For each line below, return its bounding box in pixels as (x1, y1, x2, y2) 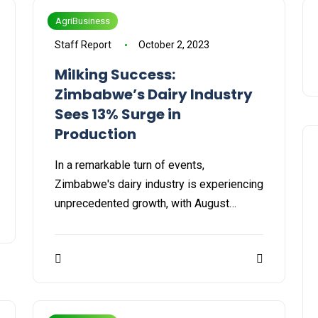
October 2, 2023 (138, 39, 209, 51)
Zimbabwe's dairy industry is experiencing (55, 177, 263, 192)
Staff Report (55, 39, 111, 51)
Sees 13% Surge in (55, 104, 181, 125)
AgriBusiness (55, 16, 110, 27)
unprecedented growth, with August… (55, 197, 236, 211)
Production (55, 124, 136, 145)
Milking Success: (55, 65, 175, 85)
